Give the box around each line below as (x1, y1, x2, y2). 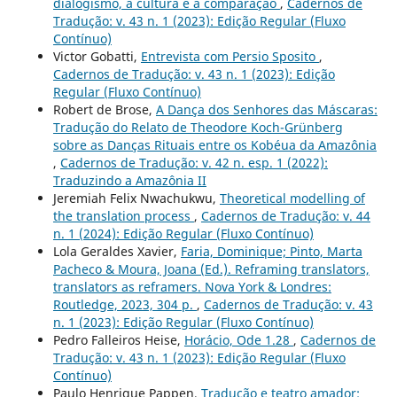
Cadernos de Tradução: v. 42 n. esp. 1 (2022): (59, 153, 328, 171)
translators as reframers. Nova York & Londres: (52, 277, 331, 295)
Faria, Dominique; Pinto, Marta (180, 242, 362, 260)
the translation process (52, 206, 194, 224)
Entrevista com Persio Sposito (140, 47, 319, 65)
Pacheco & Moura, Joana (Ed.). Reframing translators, (52, 260, 370, 277)
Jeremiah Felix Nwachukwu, (52, 189, 220, 206)
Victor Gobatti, (52, 47, 141, 65)
